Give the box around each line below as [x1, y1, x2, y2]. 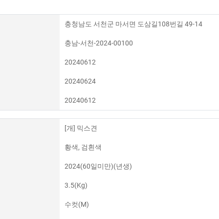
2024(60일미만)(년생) [64, 162, 132, 170]
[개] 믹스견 [64, 124, 97, 132]
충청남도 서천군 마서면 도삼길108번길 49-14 [64, 20, 202, 28]
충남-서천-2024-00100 [64, 39, 133, 47]
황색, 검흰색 [64, 143, 102, 151]
